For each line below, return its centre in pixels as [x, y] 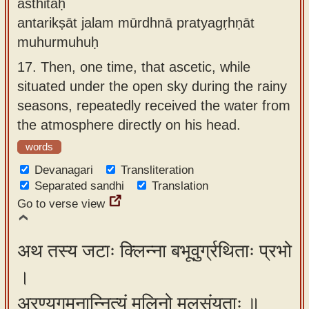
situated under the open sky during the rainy [152, 86]
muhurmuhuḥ [58, 42]
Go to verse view [61, 204]
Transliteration [157, 170]
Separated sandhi [79, 186]
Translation [180, 186]
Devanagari [64, 170]
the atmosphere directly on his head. [129, 124]
